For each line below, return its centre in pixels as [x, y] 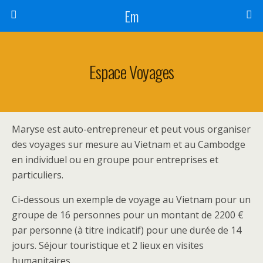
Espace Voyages [131, 72]
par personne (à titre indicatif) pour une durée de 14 [127, 230]
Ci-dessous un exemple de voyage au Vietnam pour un [131, 200]
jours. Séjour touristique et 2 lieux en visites [108, 245]
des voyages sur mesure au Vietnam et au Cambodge [129, 144]
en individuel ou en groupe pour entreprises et [115, 160]
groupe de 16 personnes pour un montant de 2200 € [128, 215]
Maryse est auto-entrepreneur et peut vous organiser [131, 129]
